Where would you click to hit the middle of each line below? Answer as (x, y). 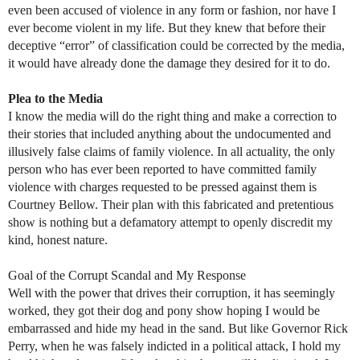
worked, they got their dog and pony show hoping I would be (164, 310)
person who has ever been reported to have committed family (162, 169)
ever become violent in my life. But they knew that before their (167, 27)
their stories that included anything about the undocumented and (170, 133)
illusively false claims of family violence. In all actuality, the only (172, 151)
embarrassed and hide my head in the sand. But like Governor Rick (178, 328)
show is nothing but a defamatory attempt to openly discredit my (170, 222)
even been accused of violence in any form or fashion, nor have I (172, 10)
